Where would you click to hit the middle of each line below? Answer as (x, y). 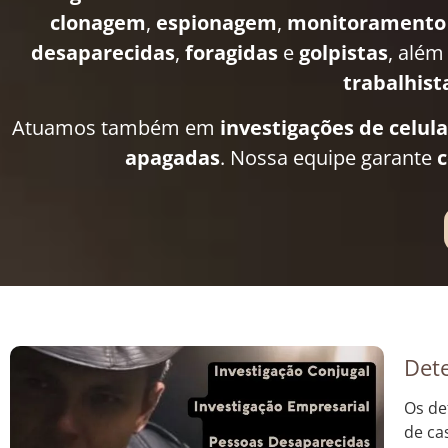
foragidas (231, 53)
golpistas (343, 53)
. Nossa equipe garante (328, 157)
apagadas (172, 157)
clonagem (97, 23)
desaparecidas (103, 53)
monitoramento (366, 23)
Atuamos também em (115, 127)
